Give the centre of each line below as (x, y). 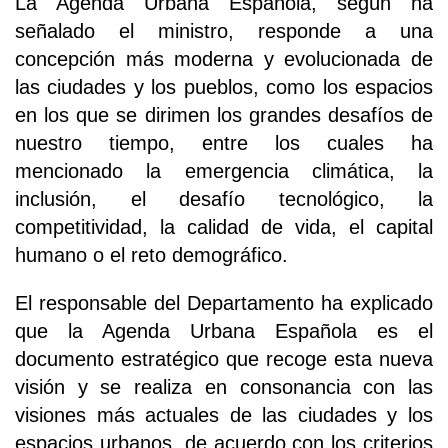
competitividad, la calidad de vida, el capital (224, 226)
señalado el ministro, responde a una (224, 30)
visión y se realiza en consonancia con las (224, 386)
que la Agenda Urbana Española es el (224, 330)
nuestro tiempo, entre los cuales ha (224, 142)
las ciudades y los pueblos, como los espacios (224, 86)
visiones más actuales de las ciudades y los (224, 414)
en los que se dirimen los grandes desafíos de (224, 114)
